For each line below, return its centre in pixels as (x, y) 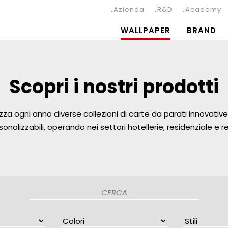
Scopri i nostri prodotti (114, 87)
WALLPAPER (146, 30)
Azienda (129, 9)
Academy (203, 9)
